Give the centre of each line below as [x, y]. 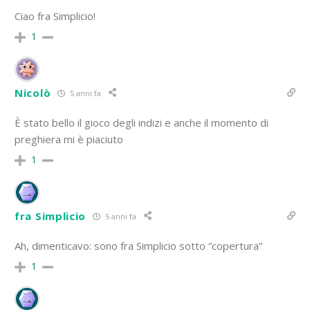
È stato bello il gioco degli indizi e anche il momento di [142, 123]
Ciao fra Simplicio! [55, 16]
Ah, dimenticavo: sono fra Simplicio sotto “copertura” [138, 246]
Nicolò [33, 93]
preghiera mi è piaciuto [69, 139]
